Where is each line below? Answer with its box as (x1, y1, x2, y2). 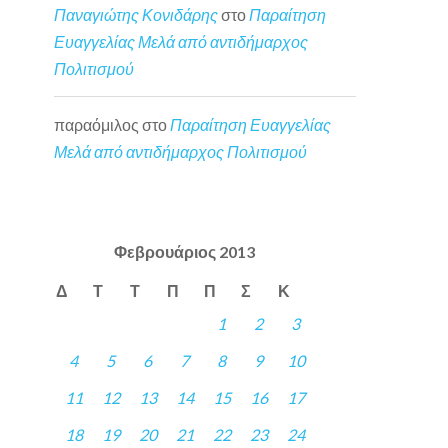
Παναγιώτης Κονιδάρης (54, 5, 219, 25)
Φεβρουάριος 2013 (114, 242, 256, 262)
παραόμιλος (54, 114, 140, 134)
